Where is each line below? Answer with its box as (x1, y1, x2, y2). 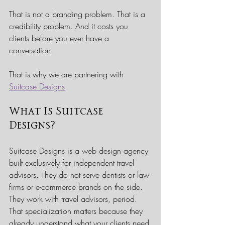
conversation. (9, 44, 53, 56)
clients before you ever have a (9, 32, 111, 44)
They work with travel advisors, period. (9, 193, 140, 204)
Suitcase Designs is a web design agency (9, 145, 151, 156)
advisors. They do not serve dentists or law (9, 169, 152, 180)
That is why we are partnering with (9, 68, 126, 80)
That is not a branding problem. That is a (9, 8, 148, 20)
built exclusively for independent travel (9, 157, 137, 168)
